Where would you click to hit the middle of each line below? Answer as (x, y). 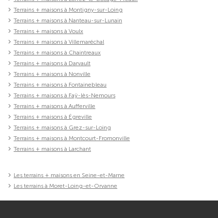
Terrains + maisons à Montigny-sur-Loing (68, 10)
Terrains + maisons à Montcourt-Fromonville (72, 138)
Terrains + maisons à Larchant (52, 149)
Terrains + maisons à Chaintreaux (57, 53)
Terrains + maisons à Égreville (53, 117)
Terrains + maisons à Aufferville (54, 106)
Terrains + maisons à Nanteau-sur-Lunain (68, 21)
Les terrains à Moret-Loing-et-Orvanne (65, 186)
